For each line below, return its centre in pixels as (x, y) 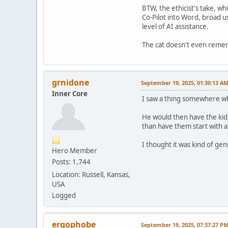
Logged (64, 196)
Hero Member (75, 151)
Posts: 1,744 (71, 162)
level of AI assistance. (175, 27)
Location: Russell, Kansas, (91, 175)
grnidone (70, 83)
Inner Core (70, 94)
